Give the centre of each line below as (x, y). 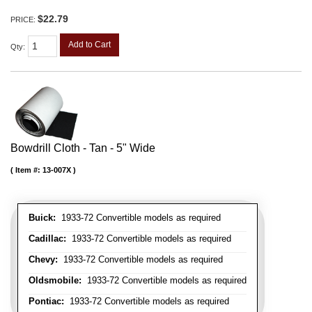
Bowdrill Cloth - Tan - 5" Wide (83, 148)
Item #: (29, 170)
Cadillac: (47, 238)
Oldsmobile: (55, 280)
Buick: (42, 217)
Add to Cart (89, 45)
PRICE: (24, 20)
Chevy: (43, 259)
